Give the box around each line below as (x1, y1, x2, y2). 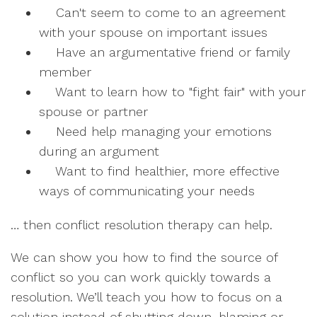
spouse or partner (39, 104, 148, 120)
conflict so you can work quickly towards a (11, 270, 271, 285)
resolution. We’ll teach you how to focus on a (11, 289, 282, 305)
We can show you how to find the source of (11, 250, 277, 265)
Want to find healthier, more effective (39, 163, 279, 179)
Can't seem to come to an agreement (39, 5, 286, 21)
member (39, 64, 91, 80)
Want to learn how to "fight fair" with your (39, 84, 306, 100)
